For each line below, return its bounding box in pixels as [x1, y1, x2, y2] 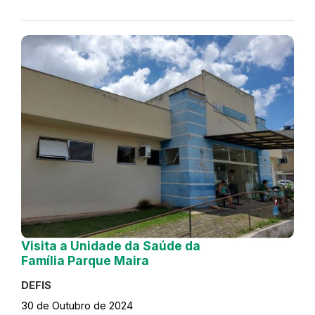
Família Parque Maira [21, 252, 149, 268]
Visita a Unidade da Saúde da [21, 238, 200, 253]
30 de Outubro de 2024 [21, 298, 133, 312]
